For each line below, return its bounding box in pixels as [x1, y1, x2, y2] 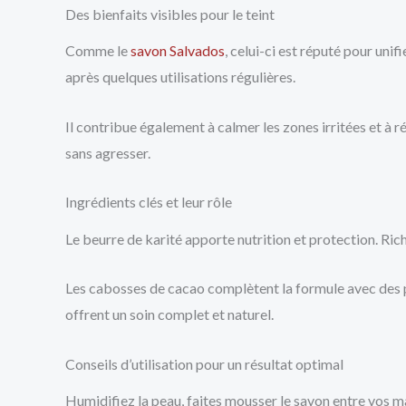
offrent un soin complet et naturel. [65, 305, 274, 324]
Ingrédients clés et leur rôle [65, 193, 232, 211]
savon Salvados [130, 42, 225, 60]
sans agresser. [65, 143, 150, 161]
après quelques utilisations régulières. [65, 68, 295, 86]
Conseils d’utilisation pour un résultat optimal [65, 354, 343, 372]
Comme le [65, 42, 130, 60]
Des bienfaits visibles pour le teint [65, 5, 275, 24]
